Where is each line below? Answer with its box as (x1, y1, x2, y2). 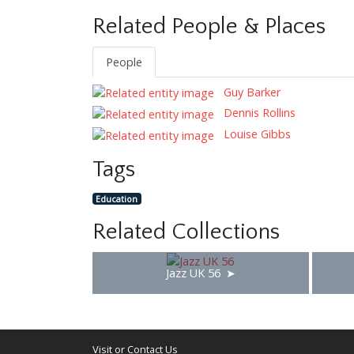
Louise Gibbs (220, 126, 291, 142)
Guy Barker (220, 84, 281, 100)
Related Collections (92, 219, 280, 244)
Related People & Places (92, 13, 326, 39)
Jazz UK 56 (165, 265, 220, 281)
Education (96, 192, 138, 205)
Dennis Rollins (220, 105, 296, 121)
